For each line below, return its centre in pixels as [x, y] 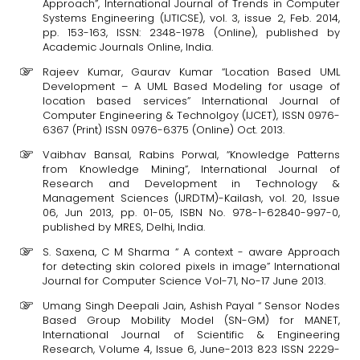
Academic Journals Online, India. [128, 47]
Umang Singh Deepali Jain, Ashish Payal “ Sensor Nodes [191, 306]
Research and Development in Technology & [191, 184]
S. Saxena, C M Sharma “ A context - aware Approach [191, 252]
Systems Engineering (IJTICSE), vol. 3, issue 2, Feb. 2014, [191, 18]
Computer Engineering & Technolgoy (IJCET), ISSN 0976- [191, 115]
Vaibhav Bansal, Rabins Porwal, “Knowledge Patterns [191, 155]
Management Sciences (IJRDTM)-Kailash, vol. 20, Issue [191, 198]
